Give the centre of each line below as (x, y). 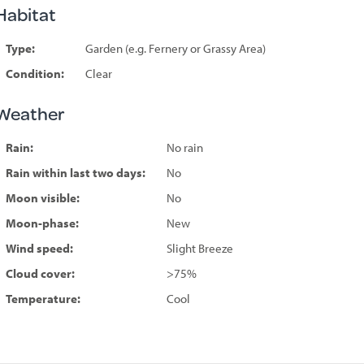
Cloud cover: (40, 273)
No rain (184, 147)
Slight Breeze (199, 248)
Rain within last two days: (75, 172)
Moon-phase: (42, 223)
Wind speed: (39, 248)
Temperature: (43, 298)
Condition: (35, 73)
